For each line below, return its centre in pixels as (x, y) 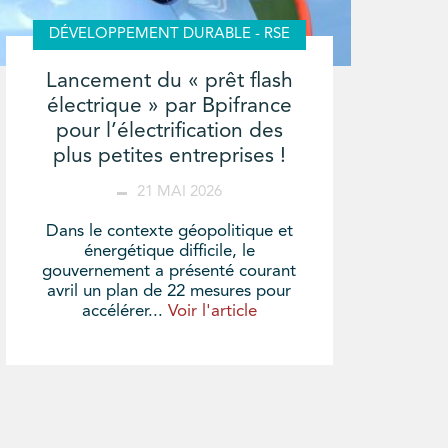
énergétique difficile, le (169, 252)
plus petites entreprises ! (169, 157)
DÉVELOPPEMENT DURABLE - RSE (169, 35)
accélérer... (124, 312)
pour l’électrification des (169, 132)
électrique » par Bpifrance (169, 107)
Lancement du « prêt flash (169, 82)
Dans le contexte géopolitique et (169, 232)
